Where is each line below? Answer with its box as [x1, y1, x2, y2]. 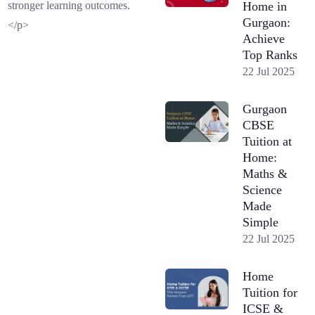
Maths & [243, 166, 288, 181]
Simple [243, 214, 279, 229]
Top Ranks [243, 47, 298, 62]
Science [243, 182, 283, 197]
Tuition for [243, 285, 298, 300]
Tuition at [243, 134, 292, 148]
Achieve [243, 31, 285, 46]
